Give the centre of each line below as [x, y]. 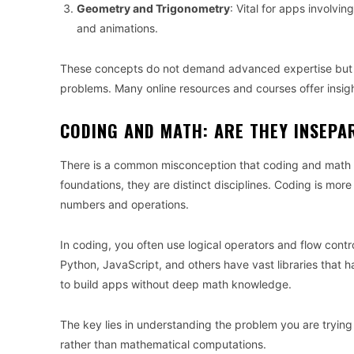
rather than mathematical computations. [163, 345]
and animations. [117, 28]
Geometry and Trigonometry [153, 9]
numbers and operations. [124, 205]
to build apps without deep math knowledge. [176, 284]
